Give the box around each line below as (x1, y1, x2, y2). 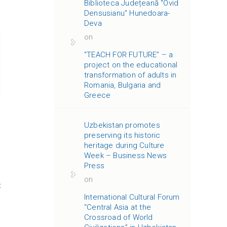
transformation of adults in (84, 70, 177, 80)
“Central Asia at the (84, 203, 151, 212)
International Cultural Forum (84, 193, 180, 202)
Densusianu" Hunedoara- (84, 9, 170, 18)
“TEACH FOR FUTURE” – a (84, 50, 173, 59)
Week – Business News (84, 151, 167, 160)
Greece (84, 91, 111, 100)
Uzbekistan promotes (84, 121, 160, 130)
